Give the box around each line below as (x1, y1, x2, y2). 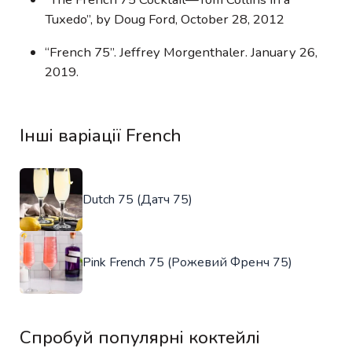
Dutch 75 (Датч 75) (82, 190, 192, 208)
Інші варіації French (20, 123, 181, 148)
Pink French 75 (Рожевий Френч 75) (82, 253, 292, 271)
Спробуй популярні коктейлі (20, 325, 260, 350)
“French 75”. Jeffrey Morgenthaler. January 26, (45, 43, 317, 61)
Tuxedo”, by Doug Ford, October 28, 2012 (45, 10, 284, 29)
